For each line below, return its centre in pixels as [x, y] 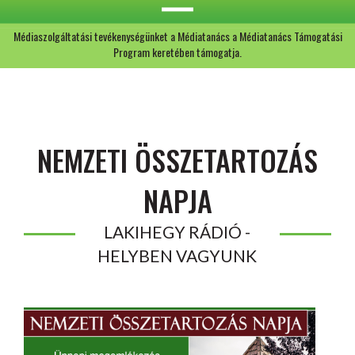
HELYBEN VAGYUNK [177, 256]
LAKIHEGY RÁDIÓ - [177, 232]
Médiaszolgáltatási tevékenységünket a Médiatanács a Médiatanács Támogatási [177, 36]
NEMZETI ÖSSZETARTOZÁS [177, 160]
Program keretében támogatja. [177, 52]
